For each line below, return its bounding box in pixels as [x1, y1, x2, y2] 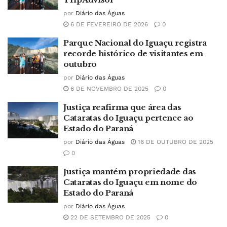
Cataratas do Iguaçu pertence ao [63, 113, 194, 123]
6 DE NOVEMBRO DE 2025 [68, 85, 148, 92]
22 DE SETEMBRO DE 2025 [68, 214, 150, 221]
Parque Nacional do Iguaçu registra [63, 38, 207, 48]
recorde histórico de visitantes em [63, 49, 203, 58]
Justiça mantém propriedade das [63, 167, 196, 176]
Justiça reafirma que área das [63, 102, 181, 112]
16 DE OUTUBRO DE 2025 [136, 138, 213, 145]
